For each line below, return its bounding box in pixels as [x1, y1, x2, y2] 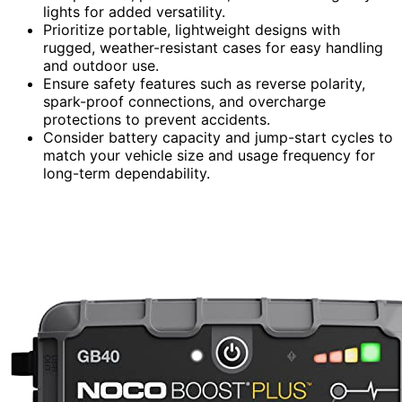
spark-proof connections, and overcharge [43, 92, 326, 110]
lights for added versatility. [43, 2, 225, 21]
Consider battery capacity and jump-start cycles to [43, 127, 393, 146]
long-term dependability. [43, 163, 210, 182]
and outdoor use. [43, 56, 159, 74]
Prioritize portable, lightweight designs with [43, 20, 340, 39]
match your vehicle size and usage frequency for [43, 145, 375, 164]
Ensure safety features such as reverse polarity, [43, 74, 365, 92]
